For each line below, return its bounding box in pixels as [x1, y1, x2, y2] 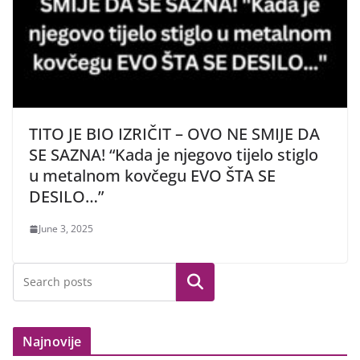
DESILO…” [29, 186, 104, 208]
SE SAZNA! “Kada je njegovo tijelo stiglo [29, 144, 318, 166]
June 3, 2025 [39, 222, 93, 236]
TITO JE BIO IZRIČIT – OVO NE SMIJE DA [29, 123, 320, 145]
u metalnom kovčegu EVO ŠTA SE [29, 165, 276, 187]
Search [174, 273, 216, 292]
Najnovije [22, 333, 82, 351]
